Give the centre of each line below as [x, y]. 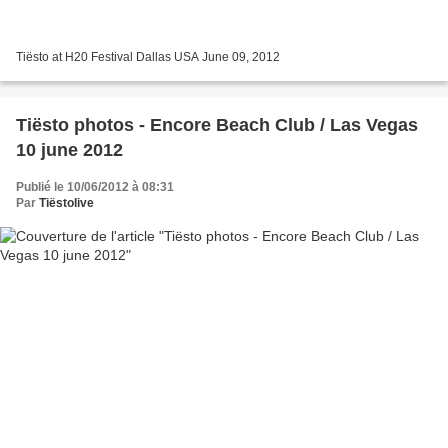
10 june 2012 [69, 149]
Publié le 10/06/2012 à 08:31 [95, 186]
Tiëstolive [66, 202]
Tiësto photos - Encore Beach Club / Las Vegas [217, 124]
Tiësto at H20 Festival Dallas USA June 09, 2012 [148, 56]
